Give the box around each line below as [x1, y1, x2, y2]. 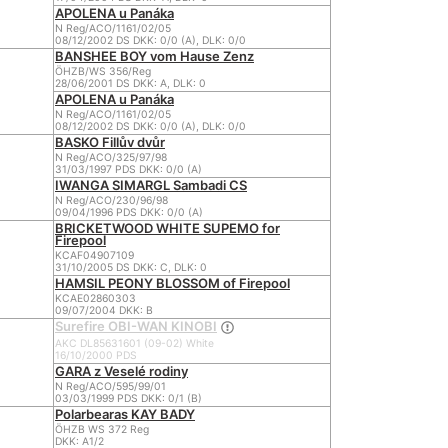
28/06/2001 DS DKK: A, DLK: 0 [55, 77, 206, 90]
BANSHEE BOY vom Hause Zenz [55, 48, 254, 64]
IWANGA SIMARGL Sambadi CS [55, 177, 247, 193]
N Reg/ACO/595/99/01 [55, 380, 166, 393]
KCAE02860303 [55, 292, 136, 305]
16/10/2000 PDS [55, 348, 137, 362]
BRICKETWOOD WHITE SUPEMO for [55, 220, 280, 236]
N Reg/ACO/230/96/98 [55, 194, 168, 207]
